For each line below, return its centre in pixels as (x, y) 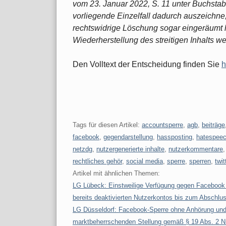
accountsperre (162, 125)
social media (145, 161)
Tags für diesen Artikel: (107, 125)
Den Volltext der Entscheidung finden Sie (147, 64)
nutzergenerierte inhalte (130, 149)
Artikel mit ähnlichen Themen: (116, 173)
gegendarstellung (128, 137)
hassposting (175, 137)
